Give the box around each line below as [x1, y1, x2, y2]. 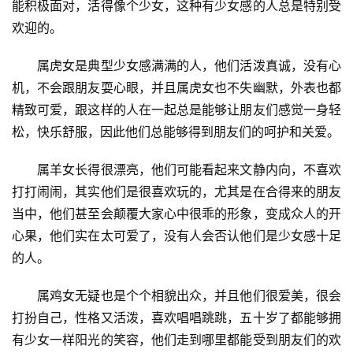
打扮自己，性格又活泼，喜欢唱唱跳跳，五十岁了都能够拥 [12, 310, 341, 325]
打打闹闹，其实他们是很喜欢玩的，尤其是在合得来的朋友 [12, 184, 341, 199]
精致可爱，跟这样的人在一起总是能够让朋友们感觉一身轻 [12, 102, 341, 117]
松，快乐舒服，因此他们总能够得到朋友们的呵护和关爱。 [12, 124, 340, 139]
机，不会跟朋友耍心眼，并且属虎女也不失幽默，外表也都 [12, 80, 341, 95]
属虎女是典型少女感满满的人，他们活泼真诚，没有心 [12, 58, 341, 73]
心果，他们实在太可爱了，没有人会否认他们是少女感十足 [12, 228, 341, 243]
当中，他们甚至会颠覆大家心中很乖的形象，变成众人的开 [12, 206, 341, 221]
